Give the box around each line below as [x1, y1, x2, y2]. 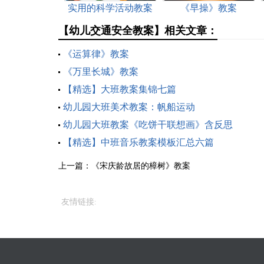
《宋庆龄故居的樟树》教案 [91, 161, 190, 170]
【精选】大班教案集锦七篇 [62, 84, 176, 94]
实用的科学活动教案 [67, 3, 153, 13]
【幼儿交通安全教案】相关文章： [58, 25, 217, 37]
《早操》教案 [180, 3, 237, 13]
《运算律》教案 [62, 49, 129, 59]
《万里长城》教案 [62, 67, 138, 77]
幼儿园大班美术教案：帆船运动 [62, 102, 195, 112]
